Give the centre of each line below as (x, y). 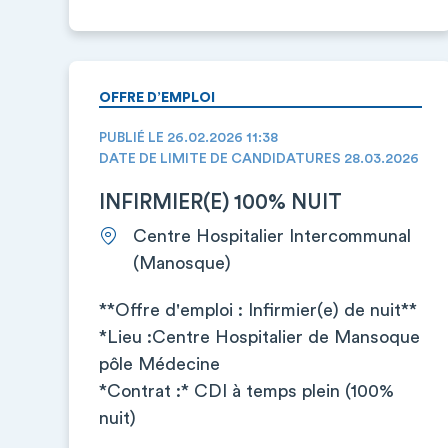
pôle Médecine (159, 364)
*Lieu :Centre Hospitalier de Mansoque (259, 337)
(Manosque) (182, 263)
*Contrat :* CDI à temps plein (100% (246, 391)
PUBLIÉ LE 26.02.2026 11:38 (188, 138)
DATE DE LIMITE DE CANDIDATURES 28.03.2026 (259, 159)
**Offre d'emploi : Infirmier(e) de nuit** (258, 310)
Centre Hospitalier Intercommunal (272, 236)
